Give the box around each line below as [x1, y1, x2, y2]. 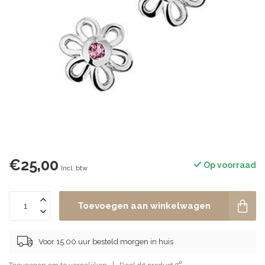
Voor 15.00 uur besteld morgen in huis [38, 237, 173, 246]
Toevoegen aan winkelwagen [77, 201, 211, 211]
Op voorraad [202, 160, 256, 170]
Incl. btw [61, 164, 88, 172]
